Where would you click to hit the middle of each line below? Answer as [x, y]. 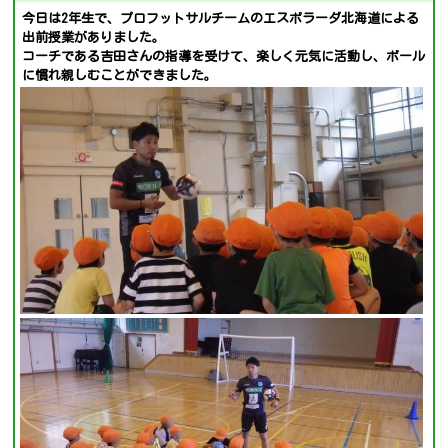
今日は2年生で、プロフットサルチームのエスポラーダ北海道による [220, 18]
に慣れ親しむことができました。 [119, 75]
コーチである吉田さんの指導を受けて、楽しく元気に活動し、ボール [223, 56]
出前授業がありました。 [93, 37]
